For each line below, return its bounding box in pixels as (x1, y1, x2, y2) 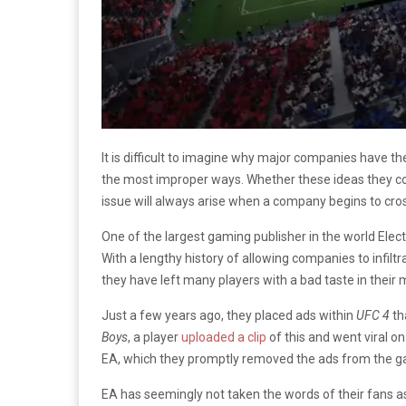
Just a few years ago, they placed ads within (101, 307, 356, 323)
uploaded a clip (181, 329, 266, 344)
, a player (128, 329, 181, 344)
